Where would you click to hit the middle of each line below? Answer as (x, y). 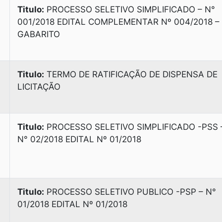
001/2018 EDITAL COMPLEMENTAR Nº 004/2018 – (118, 22)
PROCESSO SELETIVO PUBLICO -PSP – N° (130, 192)
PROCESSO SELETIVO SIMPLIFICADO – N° (130, 9)
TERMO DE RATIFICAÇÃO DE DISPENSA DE (131, 74)
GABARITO (39, 34)
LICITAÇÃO (39, 87)
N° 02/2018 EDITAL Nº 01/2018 (79, 139)
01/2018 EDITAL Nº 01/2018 (72, 204)
